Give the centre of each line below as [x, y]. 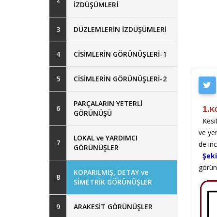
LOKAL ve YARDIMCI [106, 138]
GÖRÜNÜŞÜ [93, 113]
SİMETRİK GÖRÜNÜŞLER [113, 182]
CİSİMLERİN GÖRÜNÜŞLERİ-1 [120, 54]
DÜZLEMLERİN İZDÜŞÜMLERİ [120, 29]
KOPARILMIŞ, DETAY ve [111, 172]
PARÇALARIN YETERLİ [108, 103]
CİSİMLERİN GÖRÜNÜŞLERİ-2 [120, 78]
